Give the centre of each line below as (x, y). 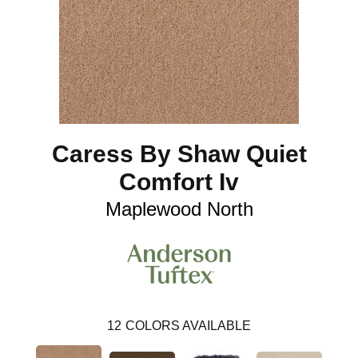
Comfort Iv (179, 181)
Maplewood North (179, 209)
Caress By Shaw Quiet (179, 153)
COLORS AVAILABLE (188, 326)
